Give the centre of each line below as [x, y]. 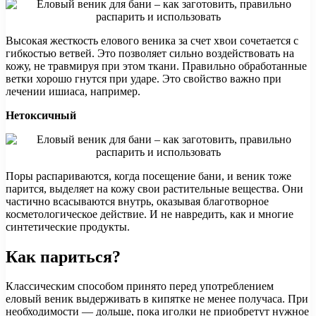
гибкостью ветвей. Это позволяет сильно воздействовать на [150, 53]
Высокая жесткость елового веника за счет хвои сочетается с [152, 40]
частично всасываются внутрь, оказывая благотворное [137, 201]
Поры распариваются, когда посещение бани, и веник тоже [148, 176]
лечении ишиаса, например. [73, 91]
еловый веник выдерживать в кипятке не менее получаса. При [157, 299]
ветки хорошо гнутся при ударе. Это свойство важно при [144, 78]
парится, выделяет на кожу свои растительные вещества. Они [154, 188]
